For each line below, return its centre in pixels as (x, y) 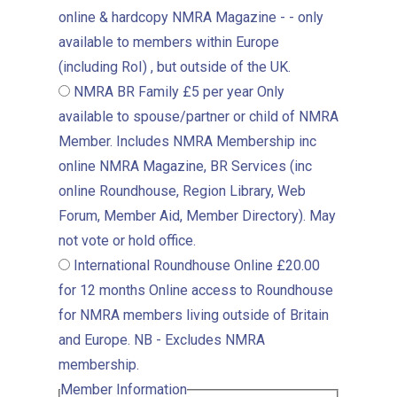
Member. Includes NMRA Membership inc (187, 141)
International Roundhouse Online (173, 265)
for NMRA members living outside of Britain (194, 315)
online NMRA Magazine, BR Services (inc (185, 166)
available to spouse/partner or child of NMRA (198, 117)
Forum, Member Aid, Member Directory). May (197, 216)
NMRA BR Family (126, 92)
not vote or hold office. (127, 241)
